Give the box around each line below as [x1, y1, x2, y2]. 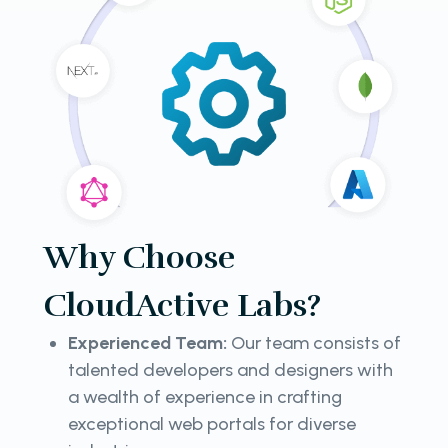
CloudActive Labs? [44, 285, 329, 325]
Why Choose [44, 237, 235, 277]
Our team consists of [231, 331, 401, 354]
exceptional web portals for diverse [68, 412, 356, 435]
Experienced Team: [68, 331, 231, 354]
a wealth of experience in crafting [68, 385, 342, 408]
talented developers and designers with [68, 358, 393, 381]
